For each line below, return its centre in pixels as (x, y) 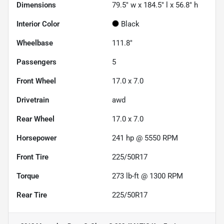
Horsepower (36, 138)
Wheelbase (35, 43)
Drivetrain (33, 100)
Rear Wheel (35, 119)
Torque (28, 176)
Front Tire (32, 157)
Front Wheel (36, 81)
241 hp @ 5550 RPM (145, 138)
